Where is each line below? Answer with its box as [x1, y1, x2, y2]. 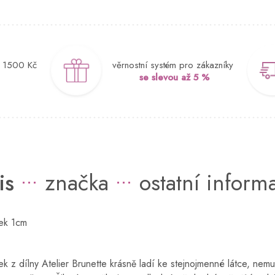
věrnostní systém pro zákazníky [112, 58, 233, 72]
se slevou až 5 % [139, 70, 209, 84]
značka [45, 166, 109, 199]
